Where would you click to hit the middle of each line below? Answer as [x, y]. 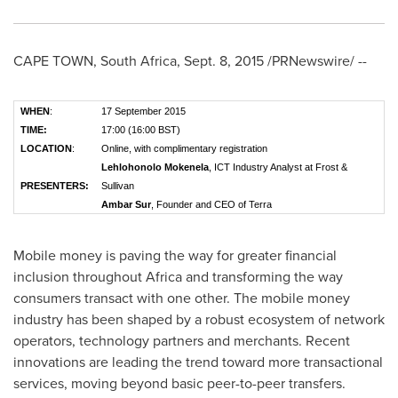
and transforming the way [263, 277]
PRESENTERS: [55, 186]
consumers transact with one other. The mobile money [182, 298]
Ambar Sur [126, 204]
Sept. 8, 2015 [224, 61]
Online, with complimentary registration [184, 148]
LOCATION [46, 148]
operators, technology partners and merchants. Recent [182, 341]
